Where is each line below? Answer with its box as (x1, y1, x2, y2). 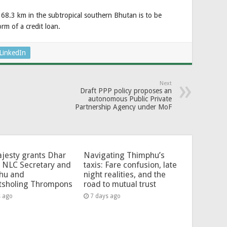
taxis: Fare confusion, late (83, 160, 177, 170)
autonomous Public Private (88, 94, 172, 103)
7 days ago (90, 192, 121, 200)
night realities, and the (83, 169, 166, 179)
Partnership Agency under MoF (75, 102, 172, 111)
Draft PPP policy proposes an (80, 86, 172, 95)
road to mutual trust (83, 179, 156, 189)
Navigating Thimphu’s (83, 150, 165, 160)
